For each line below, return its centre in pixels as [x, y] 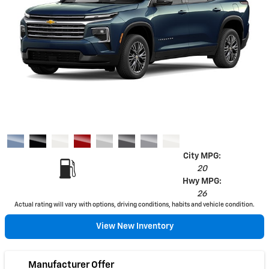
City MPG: [202, 156]
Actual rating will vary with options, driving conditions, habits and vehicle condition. [134, 204]
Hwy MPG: [202, 181]
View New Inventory [134, 226]
